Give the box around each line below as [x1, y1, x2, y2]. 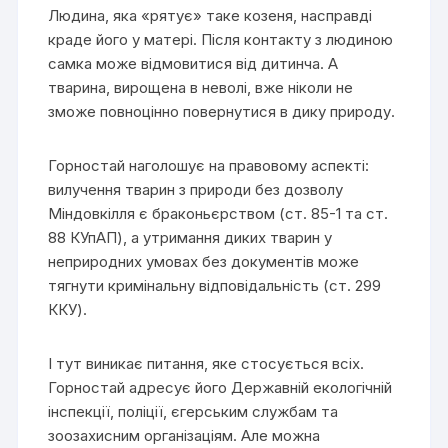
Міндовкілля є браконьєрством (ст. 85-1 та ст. [48, 203, 389, 223]
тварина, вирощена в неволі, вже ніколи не [48, 77, 354, 97]
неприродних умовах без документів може [48, 251, 360, 271]
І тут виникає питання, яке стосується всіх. [48, 353, 365, 373]
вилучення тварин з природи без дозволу [48, 179, 344, 199]
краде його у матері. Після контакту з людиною [48, 29, 394, 49]
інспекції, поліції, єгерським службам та [48, 401, 339, 421]
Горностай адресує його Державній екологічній [48, 377, 393, 397]
